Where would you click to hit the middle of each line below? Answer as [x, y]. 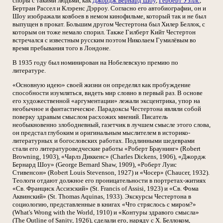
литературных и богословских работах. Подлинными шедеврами [104, 141]
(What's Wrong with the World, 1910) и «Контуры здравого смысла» [106, 212]
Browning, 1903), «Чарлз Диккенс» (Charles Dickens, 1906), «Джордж [109, 157]
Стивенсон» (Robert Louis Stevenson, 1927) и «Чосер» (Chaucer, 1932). [111, 172]
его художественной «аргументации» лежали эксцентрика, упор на [106, 101]
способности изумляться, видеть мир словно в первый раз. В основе [108, 93]
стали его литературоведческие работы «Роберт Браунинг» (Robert [107, 149]
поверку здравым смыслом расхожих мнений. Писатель [90, 117]
